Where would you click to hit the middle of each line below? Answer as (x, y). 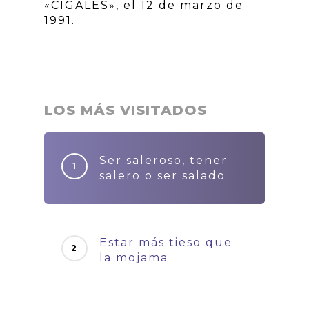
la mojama (134, 258)
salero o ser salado (162, 176)
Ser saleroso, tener (163, 161)
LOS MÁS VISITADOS (126, 111)
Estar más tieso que (166, 243)
